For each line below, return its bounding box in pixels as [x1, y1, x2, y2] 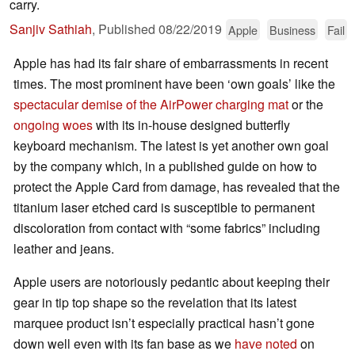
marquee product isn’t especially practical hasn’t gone [13, 314, 315, 333]
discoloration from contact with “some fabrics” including [13, 219, 320, 238]
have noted [235, 334, 297, 353]
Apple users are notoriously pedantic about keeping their [13, 273, 330, 292]
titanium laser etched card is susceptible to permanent [13, 198, 315, 217]
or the [288, 95, 323, 114]
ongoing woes [13, 116, 93, 135]
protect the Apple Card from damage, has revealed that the [13, 177, 340, 197]
